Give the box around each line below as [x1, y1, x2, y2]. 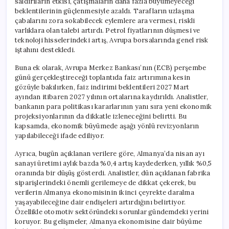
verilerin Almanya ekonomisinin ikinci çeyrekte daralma [15, 188, 194, 197]
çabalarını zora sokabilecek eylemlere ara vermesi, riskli [15, 16, 195, 25]
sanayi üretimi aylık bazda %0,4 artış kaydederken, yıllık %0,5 [15, 158, 212, 168]
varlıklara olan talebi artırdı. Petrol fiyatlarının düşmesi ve [15, 26, 200, 35]
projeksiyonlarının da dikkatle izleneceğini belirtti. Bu [15, 111, 187, 121]
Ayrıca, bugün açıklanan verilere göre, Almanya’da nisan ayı [15, 149, 204, 158]
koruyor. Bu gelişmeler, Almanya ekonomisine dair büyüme [15, 217, 202, 226]
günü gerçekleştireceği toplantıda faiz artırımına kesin [15, 73, 190, 82]
